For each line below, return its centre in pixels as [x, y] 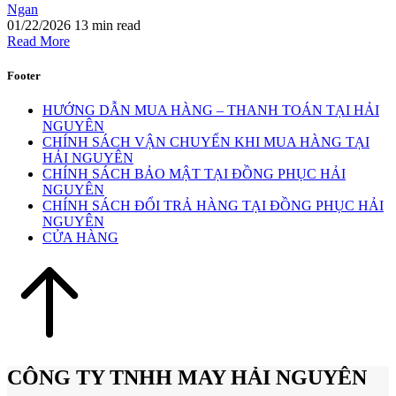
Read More [38, 41]
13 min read [107, 25]
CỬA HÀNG [80, 237]
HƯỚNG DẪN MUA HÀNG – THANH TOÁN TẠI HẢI [211, 110]
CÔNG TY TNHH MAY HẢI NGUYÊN [187, 377]
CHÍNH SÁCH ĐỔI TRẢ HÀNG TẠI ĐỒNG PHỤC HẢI [213, 205]
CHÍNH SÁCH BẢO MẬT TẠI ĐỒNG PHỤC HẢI [194, 173]
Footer [24, 75]
